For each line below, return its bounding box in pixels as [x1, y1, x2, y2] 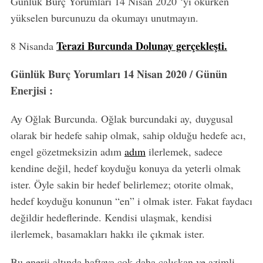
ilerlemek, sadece [145, 144, 222, 159]
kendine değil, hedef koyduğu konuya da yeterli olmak [10, 161, 241, 176]
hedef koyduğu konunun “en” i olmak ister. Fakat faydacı [10, 194, 252, 208]
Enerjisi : [10, 83, 53, 99]
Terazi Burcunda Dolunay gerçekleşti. [56, 38, 227, 54]
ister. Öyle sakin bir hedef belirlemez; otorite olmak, [10, 177, 234, 192]
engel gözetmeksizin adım [10, 144, 124, 159]
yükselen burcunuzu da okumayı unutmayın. [10, 11, 198, 25]
